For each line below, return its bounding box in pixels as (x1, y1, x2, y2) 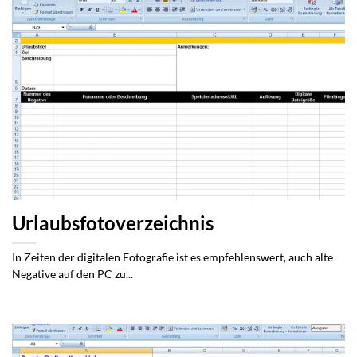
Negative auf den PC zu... (12, 268, 133, 281)
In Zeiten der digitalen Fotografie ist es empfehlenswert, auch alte (12, 251, 333, 265)
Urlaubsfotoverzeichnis (12, 212, 214, 235)
